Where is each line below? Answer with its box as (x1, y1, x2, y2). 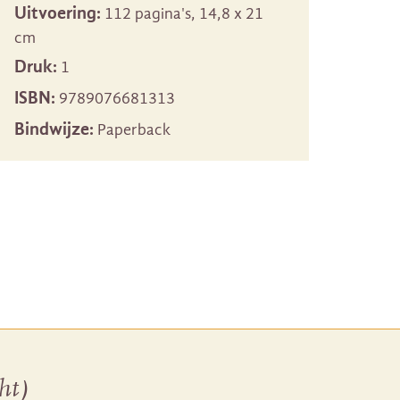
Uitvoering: (14, 3, 101, 23)
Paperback (94, 121, 171, 139)
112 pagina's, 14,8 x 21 (101, 4, 263, 23)
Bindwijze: (14, 119, 94, 139)
